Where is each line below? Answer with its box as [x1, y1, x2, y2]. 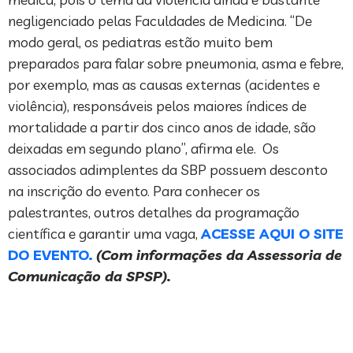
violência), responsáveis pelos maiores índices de [8, 97, 307, 116]
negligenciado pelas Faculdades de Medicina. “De [8, 12, 312, 31]
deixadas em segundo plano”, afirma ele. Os [8, 139, 279, 158]
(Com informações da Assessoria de [96, 246, 342, 265]
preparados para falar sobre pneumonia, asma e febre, [8, 54, 344, 73]
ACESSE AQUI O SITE [201, 225, 344, 243]
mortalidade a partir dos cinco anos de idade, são [8, 118, 316, 137]
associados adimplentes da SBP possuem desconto [8, 161, 328, 180]
